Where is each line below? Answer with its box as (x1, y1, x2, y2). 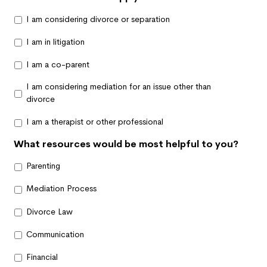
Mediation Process (26, 183, 97, 194)
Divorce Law (26, 206, 73, 217)
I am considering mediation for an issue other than (26, 81, 211, 92)
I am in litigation (26, 36, 85, 47)
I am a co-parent (26, 58, 89, 70)
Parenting (26, 160, 60, 172)
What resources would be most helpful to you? (14, 137, 238, 150)
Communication (26, 228, 84, 240)
